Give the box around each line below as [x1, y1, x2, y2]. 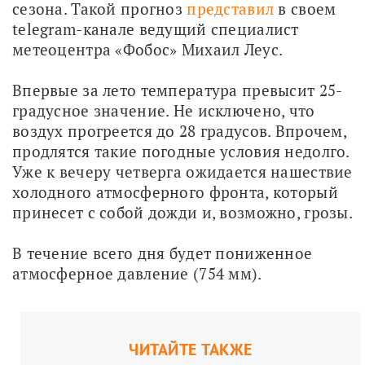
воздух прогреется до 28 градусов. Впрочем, [12, 120, 346, 141]
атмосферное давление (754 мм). [12, 262, 262, 284]
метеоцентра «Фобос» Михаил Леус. [12, 38, 284, 59]
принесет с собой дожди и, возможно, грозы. [12, 201, 353, 222]
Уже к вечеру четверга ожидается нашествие [12, 161, 353, 182]
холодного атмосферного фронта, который [12, 181, 338, 202]
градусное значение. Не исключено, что [12, 99, 315, 121]
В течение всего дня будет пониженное [12, 242, 313, 263]
